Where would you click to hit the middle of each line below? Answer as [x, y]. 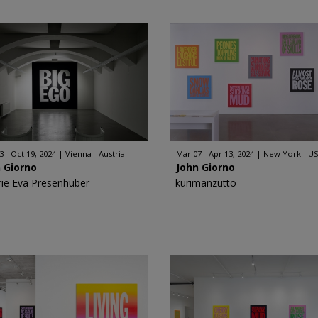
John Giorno [205, 167]
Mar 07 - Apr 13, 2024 [215, 154]
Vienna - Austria [95, 154]
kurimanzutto [206, 183]
